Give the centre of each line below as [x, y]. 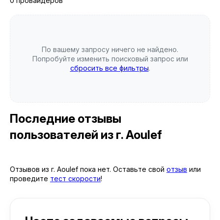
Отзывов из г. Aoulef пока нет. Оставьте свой [88, 169]
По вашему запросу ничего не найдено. [110, 49]
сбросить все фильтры [109, 68]
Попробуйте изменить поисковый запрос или [110, 59]
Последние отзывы [66, 119]
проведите [30, 179]
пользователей [55, 135]
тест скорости [75, 179]
